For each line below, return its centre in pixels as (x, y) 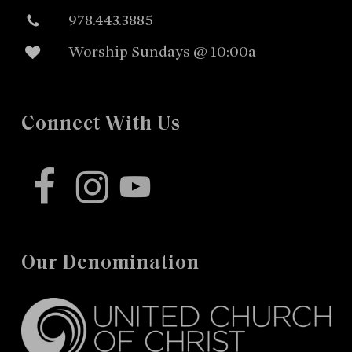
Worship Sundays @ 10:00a (162, 51)
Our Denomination (110, 264)
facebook (57, 176)
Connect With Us (101, 125)
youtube (147, 180)
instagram (108, 176)
